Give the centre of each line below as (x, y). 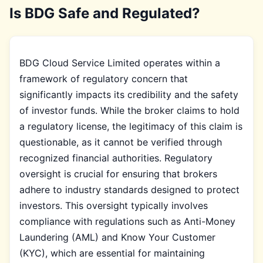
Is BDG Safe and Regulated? (105, 13)
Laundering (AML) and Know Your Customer (117, 237)
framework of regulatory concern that (104, 78)
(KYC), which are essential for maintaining (112, 253)
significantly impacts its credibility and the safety (129, 94)
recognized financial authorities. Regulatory (116, 158)
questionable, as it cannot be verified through (121, 142)
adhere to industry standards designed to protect (129, 189)
